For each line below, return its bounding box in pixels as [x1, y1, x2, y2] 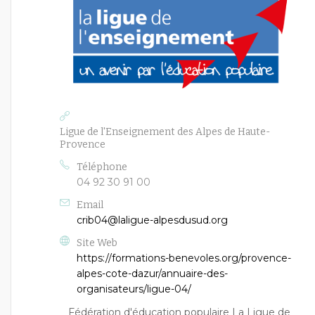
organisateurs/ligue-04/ [77, 282, 191, 295]
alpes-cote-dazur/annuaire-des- [77, 266, 228, 280]
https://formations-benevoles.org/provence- [77, 251, 291, 264]
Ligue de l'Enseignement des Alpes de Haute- [60, 125, 270, 138]
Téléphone [77, 160, 127, 173]
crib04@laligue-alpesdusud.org [77, 213, 228, 226]
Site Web [77, 236, 117, 249]
